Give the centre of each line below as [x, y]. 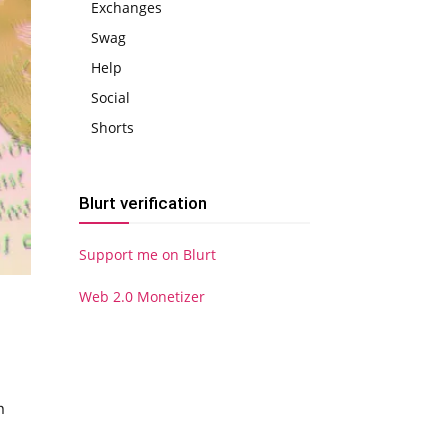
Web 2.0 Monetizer [142, 296]
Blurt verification [143, 202]
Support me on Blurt [147, 254]
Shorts [112, 127]
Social [110, 97]
